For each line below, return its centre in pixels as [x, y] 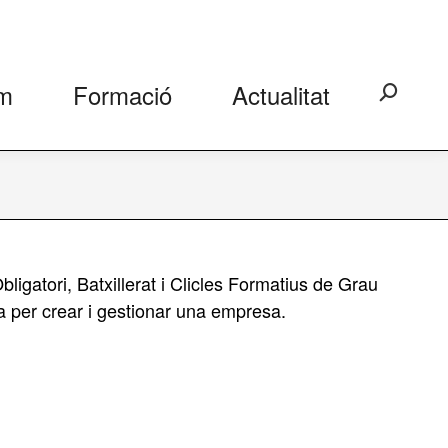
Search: [406, 95]
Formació [122, 94]
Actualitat [281, 94]
